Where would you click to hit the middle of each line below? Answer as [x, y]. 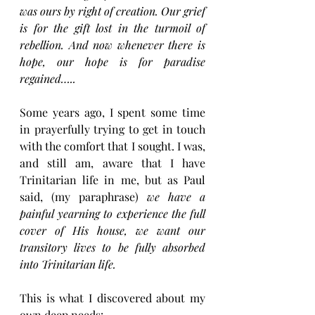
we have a [176, 197]
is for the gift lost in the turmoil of [112, 28]
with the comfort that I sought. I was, [112, 146]
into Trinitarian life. [68, 264]
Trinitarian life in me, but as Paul [112, 180]
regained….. [48, 79]
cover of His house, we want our [112, 231]
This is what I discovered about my [112, 298]
